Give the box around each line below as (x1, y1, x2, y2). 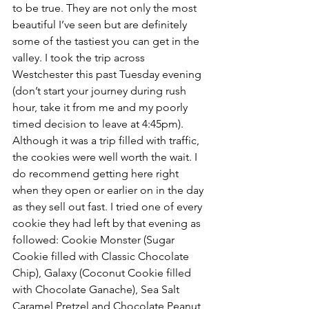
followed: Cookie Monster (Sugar (12, 233, 177, 247)
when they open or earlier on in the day (12, 183, 206, 197)
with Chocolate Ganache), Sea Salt (12, 283, 182, 297)
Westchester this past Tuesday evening (12, 68, 204, 81)
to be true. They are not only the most (12, 1, 199, 15)
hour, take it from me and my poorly (12, 101, 190, 114)
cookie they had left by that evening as (12, 217, 203, 230)
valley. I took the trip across (12, 51, 148, 65)
